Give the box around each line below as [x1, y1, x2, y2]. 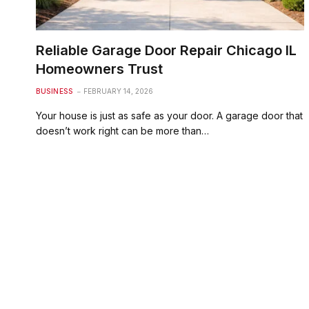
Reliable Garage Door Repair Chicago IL [36, 41, 297, 59]
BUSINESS [36, 86, 72, 95]
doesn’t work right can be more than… [36, 124, 209, 137]
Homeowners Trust [36, 60, 163, 77]
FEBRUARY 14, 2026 [83, 86, 153, 95]
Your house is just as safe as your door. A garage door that [36, 109, 303, 121]
